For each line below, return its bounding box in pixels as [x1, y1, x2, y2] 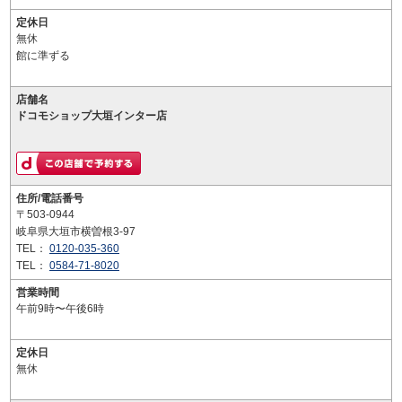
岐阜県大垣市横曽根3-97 [16, 225, 135, 238]
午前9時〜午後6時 [16, 302, 104, 315]
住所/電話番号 [16, 192, 83, 205]
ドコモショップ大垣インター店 [16, 109, 167, 122]
